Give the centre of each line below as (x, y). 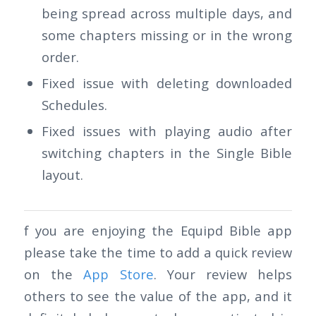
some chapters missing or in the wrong (167, 35)
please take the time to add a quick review (158, 253)
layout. (62, 175)
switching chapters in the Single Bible (167, 153)
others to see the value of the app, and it (158, 296)
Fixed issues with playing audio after (167, 131)
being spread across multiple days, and (167, 13)
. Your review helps (223, 274)
